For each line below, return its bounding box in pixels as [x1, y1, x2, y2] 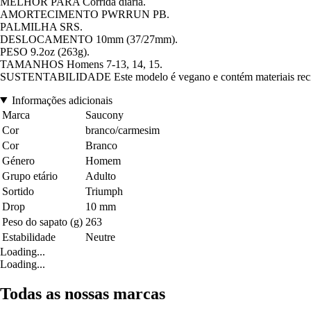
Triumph [85, 185, 123, 197]
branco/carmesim [85, 124, 160, 136]
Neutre [85, 230, 115, 243]
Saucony [85, 108, 124, 121]
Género [2, 154, 35, 167]
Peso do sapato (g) [2, 215, 83, 228]
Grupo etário [2, 169, 58, 182]
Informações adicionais [11, 94, 112, 106]
